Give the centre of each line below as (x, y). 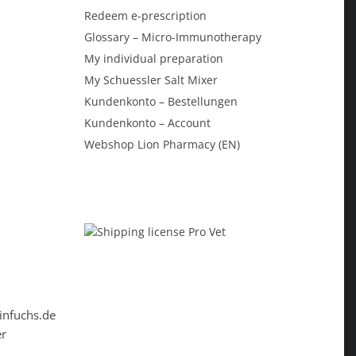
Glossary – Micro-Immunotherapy (173, 37)
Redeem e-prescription (145, 15)
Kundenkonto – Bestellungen (161, 101)
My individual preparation (154, 58)
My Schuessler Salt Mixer (151, 79)
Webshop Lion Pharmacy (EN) (162, 144)
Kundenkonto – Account (147, 122)
